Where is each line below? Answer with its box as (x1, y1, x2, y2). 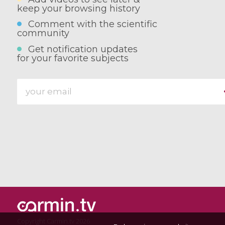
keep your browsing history (17, 3, 140, 14)
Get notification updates (28, 43, 138, 55)
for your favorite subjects (17, 52, 129, 64)
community (17, 28, 69, 39)
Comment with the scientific (28, 19, 158, 30)
